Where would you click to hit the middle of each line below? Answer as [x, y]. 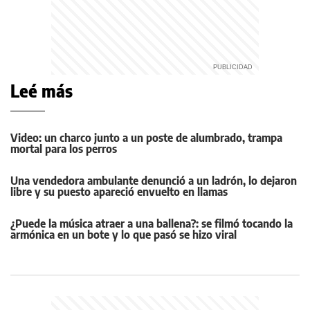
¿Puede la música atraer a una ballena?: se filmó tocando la [152, 224]
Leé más [42, 91]
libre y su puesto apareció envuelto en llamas [119, 192]
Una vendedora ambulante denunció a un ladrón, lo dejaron [154, 181]
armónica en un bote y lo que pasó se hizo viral [124, 235]
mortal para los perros [64, 149]
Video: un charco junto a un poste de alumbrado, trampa [146, 138]
